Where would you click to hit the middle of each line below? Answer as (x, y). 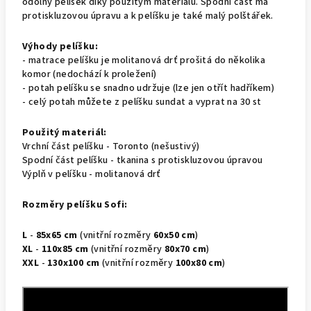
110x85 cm (65, 249)
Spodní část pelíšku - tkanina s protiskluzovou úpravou (143, 160)
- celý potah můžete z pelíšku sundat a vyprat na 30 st (142, 102)
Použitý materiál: (65, 133)
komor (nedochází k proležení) (90, 74)
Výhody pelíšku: (60, 47)
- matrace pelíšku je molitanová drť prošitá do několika (144, 60)
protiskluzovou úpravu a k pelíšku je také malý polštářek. (148, 16)
